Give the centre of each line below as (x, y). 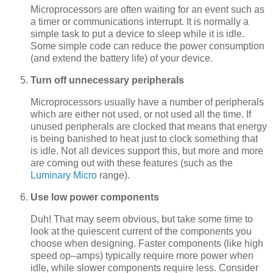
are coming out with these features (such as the (132, 163)
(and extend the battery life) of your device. (122, 58)
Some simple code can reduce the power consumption (147, 46)
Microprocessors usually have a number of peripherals (147, 102)
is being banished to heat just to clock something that (144, 139)
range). (113, 175)
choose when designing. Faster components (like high (147, 243)
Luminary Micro (64, 175)
